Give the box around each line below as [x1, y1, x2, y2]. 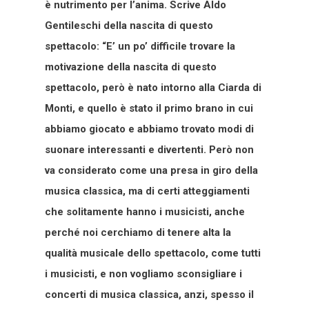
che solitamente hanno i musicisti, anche [45, 206, 245, 219]
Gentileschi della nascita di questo [45, 19, 213, 32]
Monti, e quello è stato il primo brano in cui [45, 102, 253, 115]
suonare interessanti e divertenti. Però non [45, 143, 254, 157]
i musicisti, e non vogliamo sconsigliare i [45, 268, 242, 281]
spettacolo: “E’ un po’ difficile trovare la [45, 40, 235, 53]
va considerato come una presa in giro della [45, 164, 258, 177]
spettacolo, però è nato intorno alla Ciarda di [45, 81, 261, 94]
